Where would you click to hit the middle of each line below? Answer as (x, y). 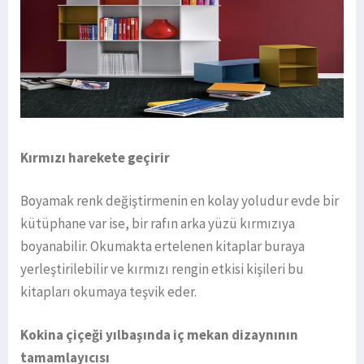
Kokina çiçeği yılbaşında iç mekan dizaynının (159, 334)
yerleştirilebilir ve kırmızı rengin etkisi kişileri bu (162, 269)
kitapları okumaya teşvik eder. (111, 291)
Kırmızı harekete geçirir (95, 157)
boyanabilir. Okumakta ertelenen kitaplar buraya (162, 246)
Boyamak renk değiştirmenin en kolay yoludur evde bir (180, 200)
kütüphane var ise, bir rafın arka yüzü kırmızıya (158, 223)
